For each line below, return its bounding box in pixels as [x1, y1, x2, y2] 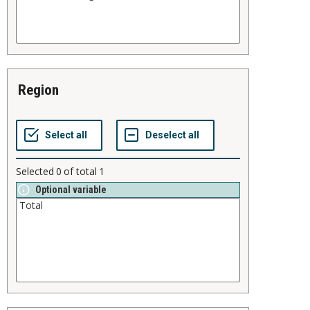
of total [64, 165, 97, 179]
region [26, 82, 59, 99]
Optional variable [35, 184, 107, 196]
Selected [16, 165, 54, 179]
